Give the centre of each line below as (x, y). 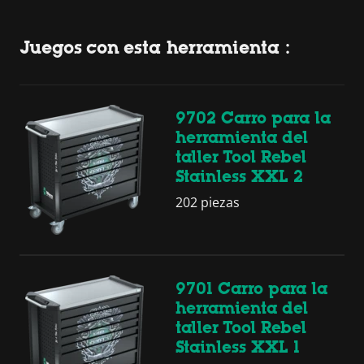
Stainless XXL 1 (238, 347)
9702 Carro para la (253, 117)
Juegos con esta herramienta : (155, 48)
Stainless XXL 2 (239, 176)
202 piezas (208, 202)
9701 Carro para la (251, 288)
